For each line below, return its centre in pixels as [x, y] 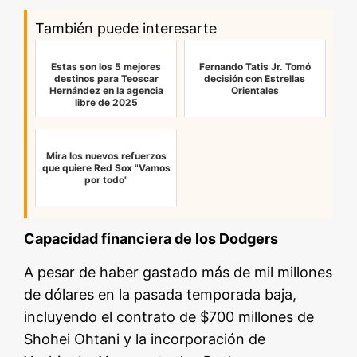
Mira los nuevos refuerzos [106, 156]
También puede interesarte [126, 29]
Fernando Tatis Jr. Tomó [255, 67]
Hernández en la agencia [106, 91]
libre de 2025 [106, 103]
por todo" [106, 180]
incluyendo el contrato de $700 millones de [169, 317]
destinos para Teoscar [106, 79]
